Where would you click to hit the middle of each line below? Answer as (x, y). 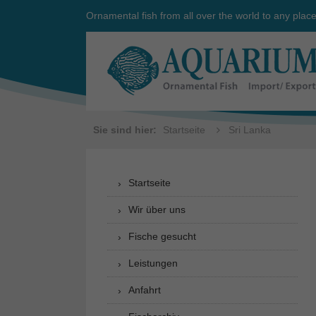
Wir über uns (157, 209)
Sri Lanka (249, 130)
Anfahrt (145, 290)
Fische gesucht (162, 236)
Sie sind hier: (125, 130)
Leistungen (153, 263)
